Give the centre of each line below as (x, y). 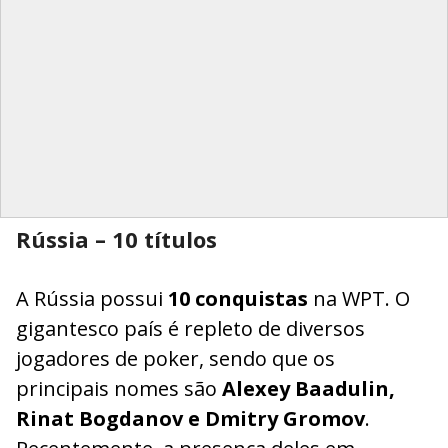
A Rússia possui (92, 299)
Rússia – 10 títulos (116, 239)
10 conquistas (238, 299)
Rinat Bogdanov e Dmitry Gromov (190, 419)
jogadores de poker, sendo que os (175, 359)
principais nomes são (119, 389)
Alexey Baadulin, (308, 389)
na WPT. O (359, 299)
